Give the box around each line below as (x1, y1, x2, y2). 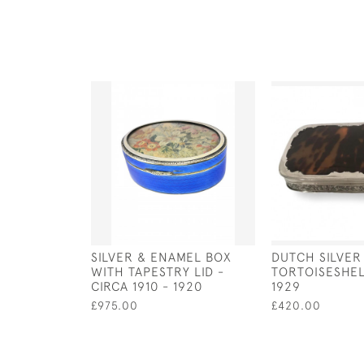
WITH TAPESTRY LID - (91, 264, 224, 279)
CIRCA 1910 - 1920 (91, 279, 202, 293)
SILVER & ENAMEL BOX (91, 249, 232, 264)
